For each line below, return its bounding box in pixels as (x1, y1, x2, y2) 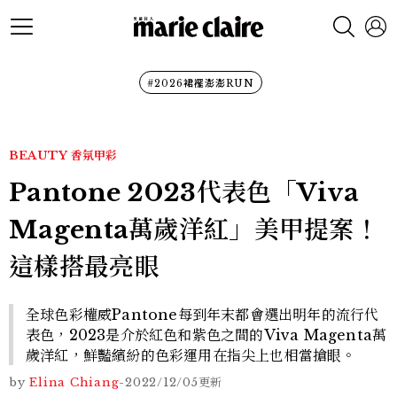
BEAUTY (9, 148, 67, 163)
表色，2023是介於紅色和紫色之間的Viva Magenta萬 (26, 326, 387, 344)
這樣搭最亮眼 (9, 252, 160, 283)
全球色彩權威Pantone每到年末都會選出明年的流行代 (26, 306, 379, 323)
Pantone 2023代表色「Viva (9, 177, 359, 208)
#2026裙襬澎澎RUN (146, 77, 254, 90)
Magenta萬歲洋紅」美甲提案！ (9, 214, 380, 245)
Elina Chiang (29, 375, 120, 390)
